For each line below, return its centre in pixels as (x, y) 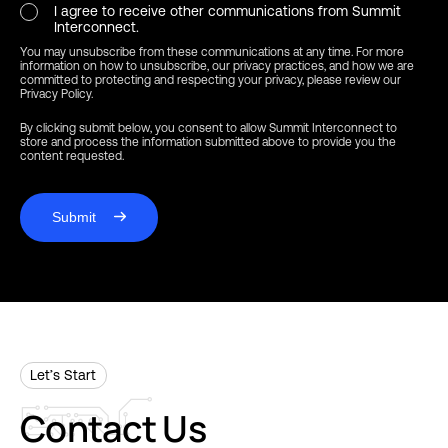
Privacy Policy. (56, 93)
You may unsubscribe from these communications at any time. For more (212, 51)
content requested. (72, 155)
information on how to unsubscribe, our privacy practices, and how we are (217, 65)
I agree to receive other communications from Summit (227, 10)
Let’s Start (63, 374)
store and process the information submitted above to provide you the (208, 141)
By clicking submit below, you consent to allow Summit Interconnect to (208, 127)
